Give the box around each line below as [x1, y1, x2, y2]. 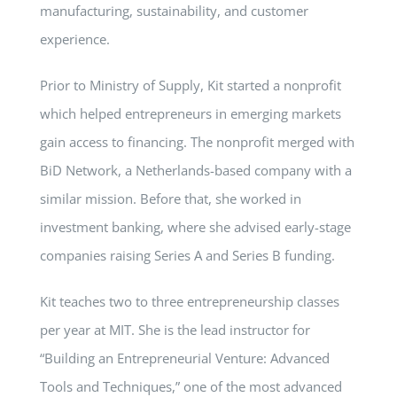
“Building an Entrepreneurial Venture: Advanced [39, 348, 330, 367]
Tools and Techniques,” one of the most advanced [39, 377, 342, 395]
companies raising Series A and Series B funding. [39, 245, 335, 264]
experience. [39, 29, 110, 48]
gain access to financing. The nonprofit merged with [39, 132, 354, 151]
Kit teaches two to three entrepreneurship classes [39, 292, 339, 310]
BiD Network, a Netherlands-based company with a [39, 160, 352, 179]
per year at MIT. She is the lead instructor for [39, 320, 310, 339]
